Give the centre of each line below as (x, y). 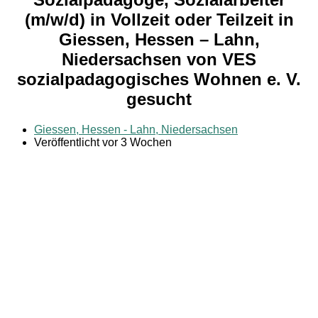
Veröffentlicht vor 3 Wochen (103, 142)
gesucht (159, 99)
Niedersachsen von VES (159, 59)
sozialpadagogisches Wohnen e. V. (159, 79)
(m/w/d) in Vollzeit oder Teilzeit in (159, 19)
